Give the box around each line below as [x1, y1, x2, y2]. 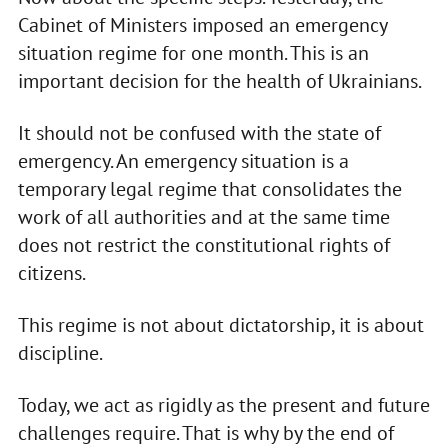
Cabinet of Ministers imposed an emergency [17, 12, 387, 39]
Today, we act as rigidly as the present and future [17, 392, 430, 419]
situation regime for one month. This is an [17, 40, 369, 67]
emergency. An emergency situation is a [17, 148, 349, 175]
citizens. [17, 260, 86, 287]
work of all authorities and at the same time [17, 204, 390, 231]
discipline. [17, 340, 103, 367]
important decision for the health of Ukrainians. [17, 68, 422, 95]
